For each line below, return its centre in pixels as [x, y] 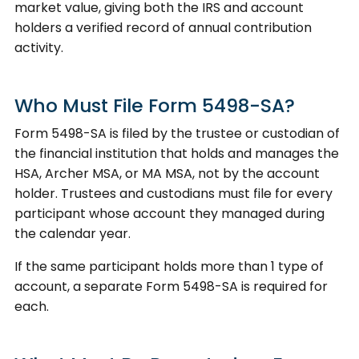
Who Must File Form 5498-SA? [155, 105]
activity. [39, 47]
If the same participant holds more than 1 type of [169, 266]
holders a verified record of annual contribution [163, 27]
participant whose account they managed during [169, 213]
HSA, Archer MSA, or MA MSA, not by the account [167, 173]
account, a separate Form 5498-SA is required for [171, 286]
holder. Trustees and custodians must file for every [173, 193]
